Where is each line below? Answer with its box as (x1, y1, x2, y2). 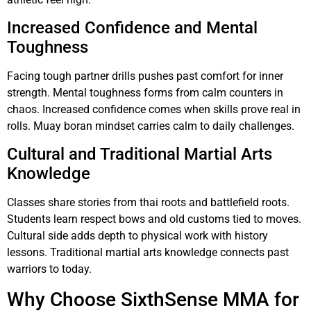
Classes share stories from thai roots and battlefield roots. (7, 196, 289, 210)
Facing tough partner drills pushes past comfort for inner (7, 69, 283, 83)
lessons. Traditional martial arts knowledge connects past (7, 246, 289, 260)
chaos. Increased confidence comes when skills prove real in (7, 103, 301, 117)
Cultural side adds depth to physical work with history (7, 229, 268, 243)
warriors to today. (7, 262, 92, 276)
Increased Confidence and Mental (7, 18, 258, 38)
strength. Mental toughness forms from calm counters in (7, 86, 283, 100)
